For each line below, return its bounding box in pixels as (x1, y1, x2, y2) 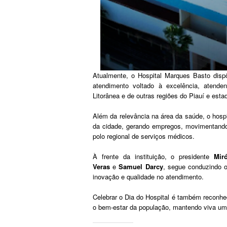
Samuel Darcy (119, 161, 163, 171)
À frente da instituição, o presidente (93, 151, 214, 161)
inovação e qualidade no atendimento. (93, 171, 204, 181)
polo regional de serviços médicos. (93, 131, 195, 141)
